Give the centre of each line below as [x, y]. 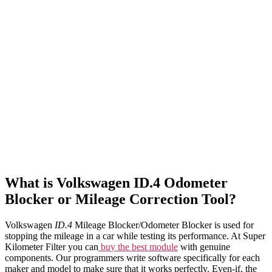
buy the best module [138, 247]
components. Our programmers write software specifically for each [132, 258]
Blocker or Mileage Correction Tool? [121, 199]
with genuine [204, 247]
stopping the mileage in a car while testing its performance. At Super [135, 236]
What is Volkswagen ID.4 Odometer [116, 183]
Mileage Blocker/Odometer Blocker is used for [164, 225]
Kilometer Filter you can [52, 247]
